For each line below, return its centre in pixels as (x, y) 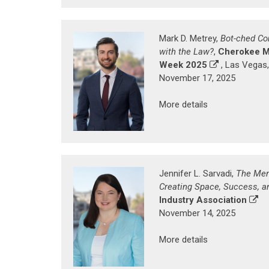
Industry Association (203, 200)
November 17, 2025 (197, 78)
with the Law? (186, 52)
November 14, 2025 (197, 213)
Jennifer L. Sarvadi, (198, 174)
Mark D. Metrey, (190, 39)
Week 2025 (183, 65)
